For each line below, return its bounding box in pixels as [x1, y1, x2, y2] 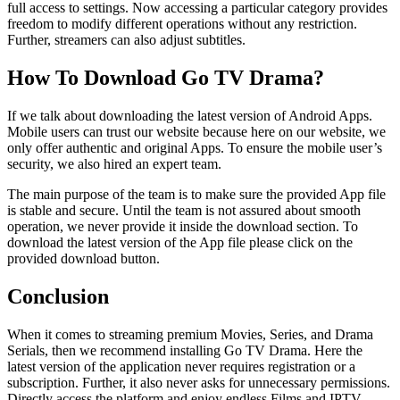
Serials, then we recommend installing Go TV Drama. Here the [7, 342, 362, 358]
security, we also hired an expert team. [7, 155, 221, 171]
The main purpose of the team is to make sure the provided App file [7, 186, 386, 202]
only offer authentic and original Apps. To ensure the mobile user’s [7, 139, 382, 155]
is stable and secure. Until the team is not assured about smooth [7, 202, 361, 218]
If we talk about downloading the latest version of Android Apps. [7, 107, 372, 123]
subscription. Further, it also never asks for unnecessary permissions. [7, 374, 390, 390]
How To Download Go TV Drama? [7, 65, 324, 89]
